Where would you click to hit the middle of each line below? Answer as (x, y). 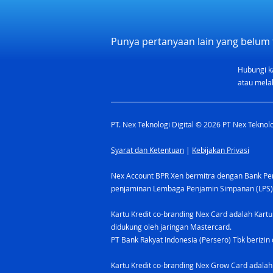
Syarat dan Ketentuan (147, 150)
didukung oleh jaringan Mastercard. (174, 227)
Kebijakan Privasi (221, 150)
